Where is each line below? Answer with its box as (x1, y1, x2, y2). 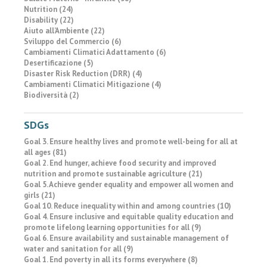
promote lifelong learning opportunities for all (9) (24, 222, 201, 232)
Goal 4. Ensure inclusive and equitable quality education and (24, 212, 234, 222)
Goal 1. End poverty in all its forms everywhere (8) (24, 254, 198, 265)
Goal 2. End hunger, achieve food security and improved (24, 158, 216, 168)
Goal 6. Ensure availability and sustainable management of (24, 233, 229, 243)
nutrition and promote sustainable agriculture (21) (24, 169, 203, 179)
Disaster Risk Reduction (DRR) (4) (24, 69, 142, 79)
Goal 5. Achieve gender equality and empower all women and (24, 179, 234, 190)
